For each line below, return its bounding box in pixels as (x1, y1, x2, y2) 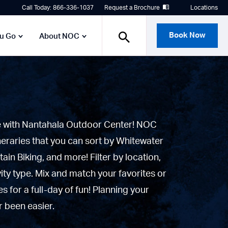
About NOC (39, 33, 79, 40)
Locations (190, 5, 218, 11)
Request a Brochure (104, 5, 160, 11)
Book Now (169, 31, 206, 39)
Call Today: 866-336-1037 (22, 5, 94, 11)
